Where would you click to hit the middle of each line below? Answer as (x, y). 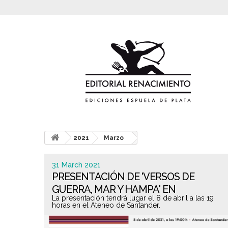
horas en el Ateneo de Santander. (106, 205)
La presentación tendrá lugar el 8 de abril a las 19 (133, 198)
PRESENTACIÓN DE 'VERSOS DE (123, 177)
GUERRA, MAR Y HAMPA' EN (114, 189)
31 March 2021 (76, 165)
